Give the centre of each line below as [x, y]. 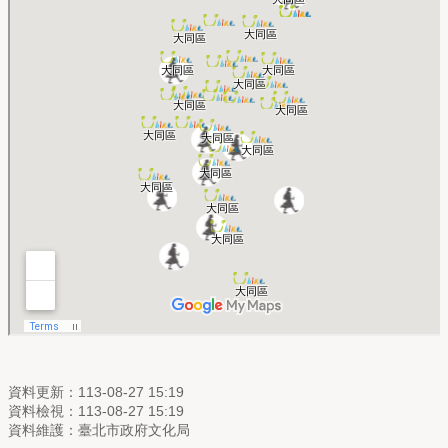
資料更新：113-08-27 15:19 [96, 392]
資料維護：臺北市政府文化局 [99, 430]
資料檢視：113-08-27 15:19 [96, 411]
